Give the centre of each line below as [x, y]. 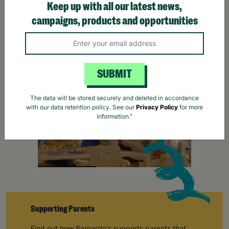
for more [190, 107]
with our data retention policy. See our [81, 107]
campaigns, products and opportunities [114, 21]
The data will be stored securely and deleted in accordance [114, 98]
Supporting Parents [63, 209]
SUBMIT [114, 74]
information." [114, 117]
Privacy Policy [157, 107]
